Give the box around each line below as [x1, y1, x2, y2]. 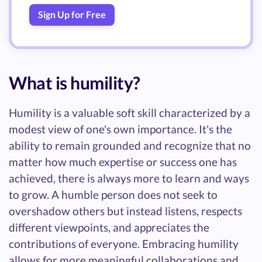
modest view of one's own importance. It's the [9, 122, 232, 136]
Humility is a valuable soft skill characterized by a [9, 105, 250, 119]
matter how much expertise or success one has [9, 154, 237, 168]
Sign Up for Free [38, 9, 106, 20]
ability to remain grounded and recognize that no [9, 138, 251, 152]
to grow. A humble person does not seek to [9, 187, 218, 201]
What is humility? [9, 71, 140, 93]
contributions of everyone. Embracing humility [9, 236, 239, 250]
